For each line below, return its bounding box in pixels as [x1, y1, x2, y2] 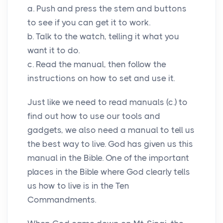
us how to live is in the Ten [27, 180, 129, 191]
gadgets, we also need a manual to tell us [27, 124, 195, 135]
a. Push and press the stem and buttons [27, 3, 187, 13]
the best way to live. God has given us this [27, 138, 193, 149]
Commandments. [27, 194, 96, 205]
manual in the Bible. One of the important [27, 152, 189, 163]
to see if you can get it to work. [27, 17, 150, 27]
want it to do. [27, 45, 80, 55]
